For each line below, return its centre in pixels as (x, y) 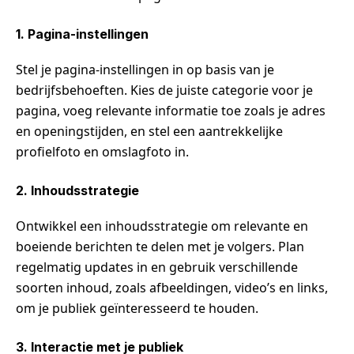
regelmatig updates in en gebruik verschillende (157, 267)
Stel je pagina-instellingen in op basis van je (145, 69)
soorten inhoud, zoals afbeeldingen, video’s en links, (172, 287)
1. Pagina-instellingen (82, 34)
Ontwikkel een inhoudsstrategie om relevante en (162, 226)
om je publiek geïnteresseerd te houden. (137, 308)
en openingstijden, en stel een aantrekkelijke (149, 131)
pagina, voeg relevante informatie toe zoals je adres (171, 110)
